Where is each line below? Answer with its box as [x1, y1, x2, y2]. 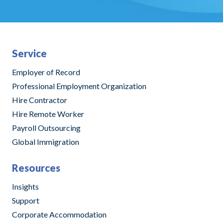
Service [12, 47, 47, 59]
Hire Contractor [12, 95, 67, 105]
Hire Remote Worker [12, 109, 84, 118]
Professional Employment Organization [12, 81, 146, 91]
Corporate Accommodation [12, 209, 107, 219]
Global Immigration [12, 136, 79, 146]
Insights [12, 181, 39, 191]
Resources [12, 161, 60, 174]
